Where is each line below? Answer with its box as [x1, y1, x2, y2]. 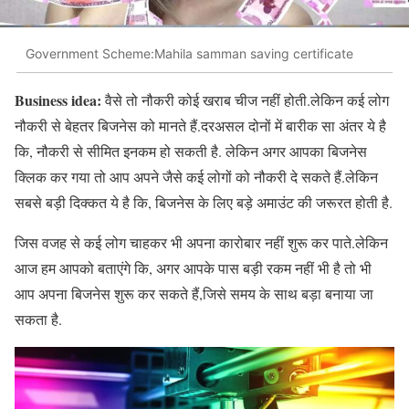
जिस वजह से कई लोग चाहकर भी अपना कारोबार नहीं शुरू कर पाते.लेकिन [15, 233, 388, 253]
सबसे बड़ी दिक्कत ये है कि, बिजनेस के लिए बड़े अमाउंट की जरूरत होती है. [15, 193, 393, 213]
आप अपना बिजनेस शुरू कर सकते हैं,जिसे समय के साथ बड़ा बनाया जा [15, 284, 373, 304]
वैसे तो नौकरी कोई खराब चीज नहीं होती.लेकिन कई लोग [101, 90, 389, 110]
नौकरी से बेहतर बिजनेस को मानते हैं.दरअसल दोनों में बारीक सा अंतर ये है [15, 116, 386, 136]
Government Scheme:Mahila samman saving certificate [26, 45, 353, 61]
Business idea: [15, 89, 101, 111]
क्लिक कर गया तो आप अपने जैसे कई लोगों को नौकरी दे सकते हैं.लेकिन [15, 167, 378, 187]
